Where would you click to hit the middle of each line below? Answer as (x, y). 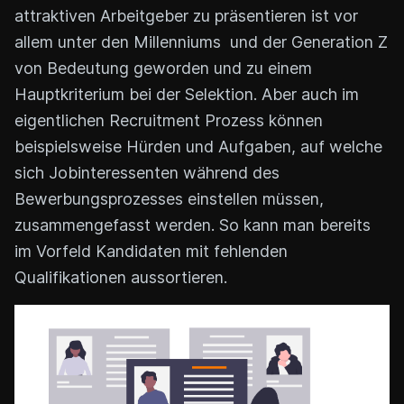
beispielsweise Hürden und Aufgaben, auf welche (198, 147)
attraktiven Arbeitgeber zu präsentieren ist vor (186, 16)
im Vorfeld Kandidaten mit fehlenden (151, 252)
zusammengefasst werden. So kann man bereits (193, 225)
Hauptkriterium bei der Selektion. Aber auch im (187, 95)
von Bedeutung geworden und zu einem (163, 69)
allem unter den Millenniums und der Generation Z (201, 42)
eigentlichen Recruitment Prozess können (169, 121)
